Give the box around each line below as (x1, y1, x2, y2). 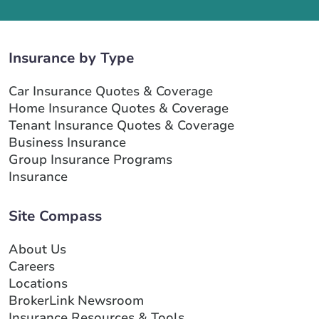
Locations (9, 275, 68, 292)
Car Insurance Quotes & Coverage (9, 83, 213, 100)
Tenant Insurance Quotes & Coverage (9, 117, 234, 134)
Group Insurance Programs (9, 151, 172, 168)
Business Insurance (9, 134, 126, 151)
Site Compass (9, 206, 102, 226)
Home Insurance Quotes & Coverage (9, 100, 229, 117)
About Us (9, 241, 66, 258)
